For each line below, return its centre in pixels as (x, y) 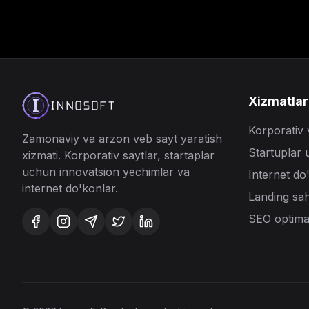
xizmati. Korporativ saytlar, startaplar (118, 155)
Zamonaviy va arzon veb (89, 139)
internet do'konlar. (70, 188)
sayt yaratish (189, 139)
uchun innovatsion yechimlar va (106, 172)
